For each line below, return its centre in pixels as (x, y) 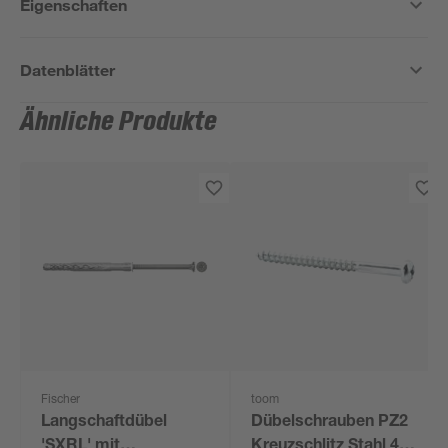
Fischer (61, 400)
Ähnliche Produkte (119, 122)
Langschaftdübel (104, 423)
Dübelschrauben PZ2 (330, 423)
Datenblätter (68, 69)
